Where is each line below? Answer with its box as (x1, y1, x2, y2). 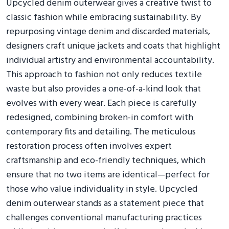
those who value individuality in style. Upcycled (6, 181, 197, 197)
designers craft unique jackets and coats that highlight (6, 38, 220, 54)
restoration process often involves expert (6, 139, 172, 154)
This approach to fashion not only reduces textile (6, 67, 202, 82)
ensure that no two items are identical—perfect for (6, 167, 210, 182)
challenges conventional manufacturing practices (6, 210, 202, 225)
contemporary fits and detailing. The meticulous (6, 124, 196, 140)
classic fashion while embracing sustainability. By (6, 10, 201, 25)
